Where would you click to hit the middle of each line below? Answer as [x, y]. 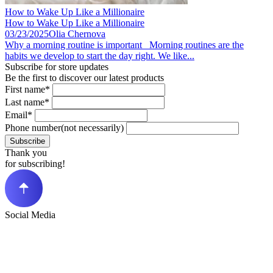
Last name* [27, 102]
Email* [19, 115]
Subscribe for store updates [57, 67]
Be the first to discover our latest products [84, 78]
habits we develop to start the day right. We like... [100, 56]
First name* [27, 90]
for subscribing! [35, 164]
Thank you [26, 153]
